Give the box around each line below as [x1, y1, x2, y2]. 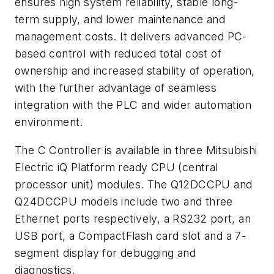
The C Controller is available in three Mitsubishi [15, 144, 257, 157]
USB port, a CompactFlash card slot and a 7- [15, 229, 246, 243]
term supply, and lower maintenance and [15, 13, 226, 26]
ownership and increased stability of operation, [15, 64, 255, 78]
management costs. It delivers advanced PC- [15, 30, 247, 43]
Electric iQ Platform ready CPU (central [15, 161, 218, 174]
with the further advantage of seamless [15, 81, 217, 95]
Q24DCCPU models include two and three [15, 195, 233, 209]
